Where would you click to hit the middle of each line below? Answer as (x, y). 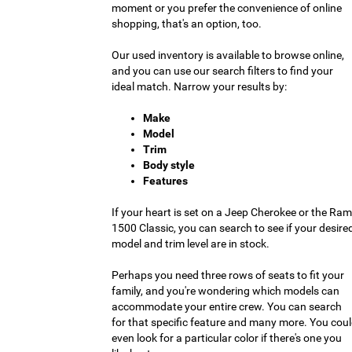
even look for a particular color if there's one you (227, 338)
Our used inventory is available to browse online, (228, 55)
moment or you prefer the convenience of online (227, 8)
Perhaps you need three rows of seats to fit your (228, 275)
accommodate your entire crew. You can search (227, 307)
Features (165, 181)
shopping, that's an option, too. (187, 24)
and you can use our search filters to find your (222, 71)
